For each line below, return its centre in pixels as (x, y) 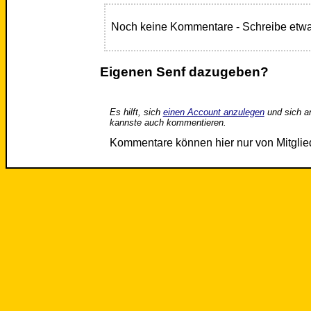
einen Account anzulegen (213, 112)
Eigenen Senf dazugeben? (184, 72)
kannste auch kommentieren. (168, 122)
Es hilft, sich (136, 112)
